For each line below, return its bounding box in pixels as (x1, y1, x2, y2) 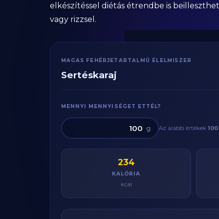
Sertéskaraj (61, 69, 117, 81)
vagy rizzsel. (50, 15, 96, 24)
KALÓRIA (112, 171, 140, 177)
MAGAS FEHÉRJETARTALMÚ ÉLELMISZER (61, 57, 192, 63)
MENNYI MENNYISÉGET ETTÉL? (61, 103, 161, 109)
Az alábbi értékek (159, 125, 208, 131)
